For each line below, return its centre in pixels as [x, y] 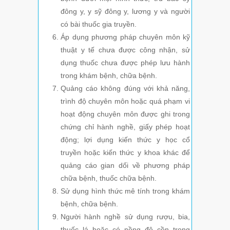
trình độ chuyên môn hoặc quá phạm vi [125, 101]
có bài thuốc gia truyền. [99, 24]
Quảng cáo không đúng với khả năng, [125, 89]
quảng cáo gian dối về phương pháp [125, 166]
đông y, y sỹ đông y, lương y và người [125, 12]
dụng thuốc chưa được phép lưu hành [125, 63]
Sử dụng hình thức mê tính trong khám [125, 191]
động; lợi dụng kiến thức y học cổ [125, 140]
